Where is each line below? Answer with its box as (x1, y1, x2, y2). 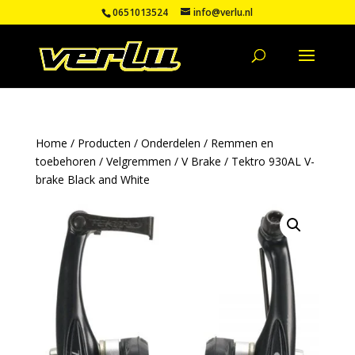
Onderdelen (140, 136, 200, 151)
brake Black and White (35, 172, 150, 187)
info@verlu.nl (193, 6, 254, 19)
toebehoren (35, 154, 96, 169)
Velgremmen (105, 154, 171, 169)
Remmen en (210, 136, 273, 151)
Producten (77, 136, 131, 151)
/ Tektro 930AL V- (220, 154, 315, 169)
